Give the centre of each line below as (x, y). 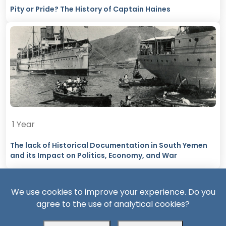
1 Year (23, 125)
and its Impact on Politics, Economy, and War (94, 156)
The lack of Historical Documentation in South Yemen (109, 146)
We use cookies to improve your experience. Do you (113, 192)
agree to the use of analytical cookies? (113, 204)
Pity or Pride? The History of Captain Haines (90, 9)
